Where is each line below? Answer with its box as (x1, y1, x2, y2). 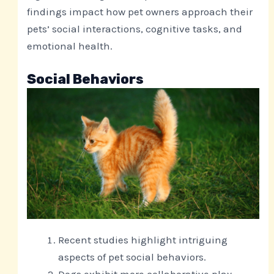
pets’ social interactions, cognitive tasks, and (27, 22, 243, 35)
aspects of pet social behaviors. (58, 250, 207, 263)
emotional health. (27, 39, 113, 52)
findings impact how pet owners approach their (27, 5, 253, 18)
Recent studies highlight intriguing (58, 233, 228, 246)
